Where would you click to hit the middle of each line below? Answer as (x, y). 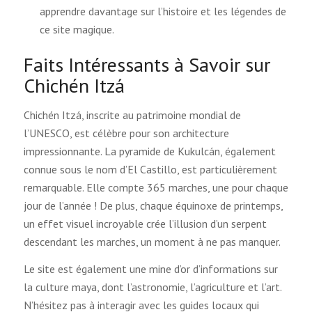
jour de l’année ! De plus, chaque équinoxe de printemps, (153, 205)
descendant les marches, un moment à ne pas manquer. (152, 241)
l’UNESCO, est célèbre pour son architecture (126, 133)
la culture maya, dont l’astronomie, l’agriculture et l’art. (152, 287)
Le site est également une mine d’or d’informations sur (150, 269)
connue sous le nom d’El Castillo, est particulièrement (150, 169)
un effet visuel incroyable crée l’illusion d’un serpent (145, 223)
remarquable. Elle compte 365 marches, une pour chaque (156, 187)
